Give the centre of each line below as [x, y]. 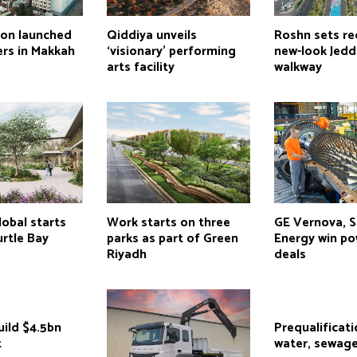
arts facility [140, 67]
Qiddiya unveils [151, 35]
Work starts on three [168, 222]
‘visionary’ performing [171, 51]
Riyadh [126, 254]
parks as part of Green [172, 238]
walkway [298, 67]
